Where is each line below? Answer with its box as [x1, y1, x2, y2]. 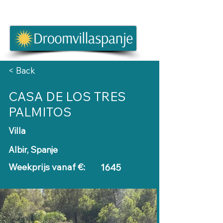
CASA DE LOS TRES [8, 89, 126, 104]
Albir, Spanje [8, 144, 58, 155]
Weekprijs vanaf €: [8, 161, 85, 173]
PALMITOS [8, 104, 72, 119]
